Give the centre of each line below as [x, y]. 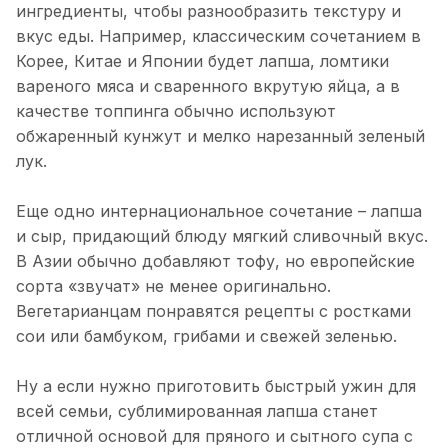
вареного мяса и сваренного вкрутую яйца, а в [208, 86]
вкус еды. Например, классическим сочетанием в [218, 36]
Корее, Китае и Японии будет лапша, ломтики [202, 61]
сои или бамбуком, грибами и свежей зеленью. [206, 336]
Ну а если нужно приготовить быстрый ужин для [216, 386]
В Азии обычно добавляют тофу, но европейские [215, 261]
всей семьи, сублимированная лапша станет [197, 411]
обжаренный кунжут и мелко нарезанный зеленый [220, 136]
